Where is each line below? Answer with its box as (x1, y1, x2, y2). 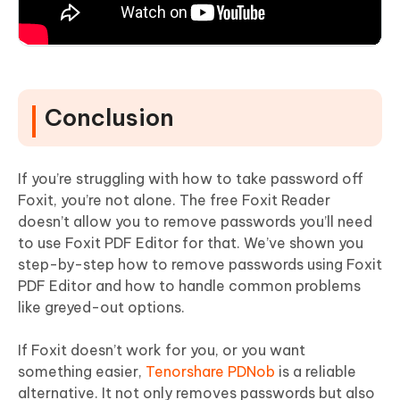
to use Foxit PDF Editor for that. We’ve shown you (18, 233, 363, 252)
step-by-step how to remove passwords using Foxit (18, 254, 382, 273)
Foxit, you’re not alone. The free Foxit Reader (18, 190, 330, 209)
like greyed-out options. (18, 297, 185, 316)
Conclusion (45, 102, 174, 132)
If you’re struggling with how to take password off (18, 169, 363, 187)
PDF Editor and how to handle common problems (18, 276, 361, 295)
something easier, (18, 362, 146, 380)
